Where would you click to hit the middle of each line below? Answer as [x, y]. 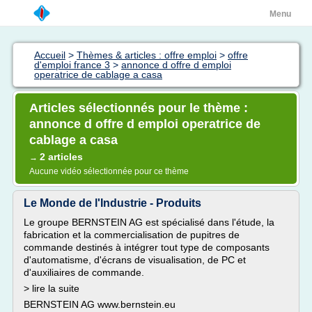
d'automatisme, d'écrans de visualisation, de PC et [135, 260]
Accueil [50, 55]
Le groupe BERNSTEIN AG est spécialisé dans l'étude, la [149, 222]
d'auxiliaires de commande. [84, 272]
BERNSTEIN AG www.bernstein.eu [100, 304]
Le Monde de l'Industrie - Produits [112, 203]
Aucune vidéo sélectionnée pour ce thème [109, 171]
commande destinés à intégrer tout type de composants [147, 247]
